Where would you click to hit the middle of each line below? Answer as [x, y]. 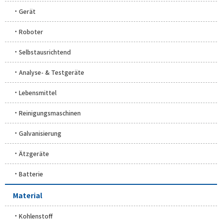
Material [28, 195]
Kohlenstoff [36, 216]
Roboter [31, 31]
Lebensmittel [38, 92]
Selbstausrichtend [45, 52]
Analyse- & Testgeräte [52, 72]
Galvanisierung [40, 133]
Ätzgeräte [34, 153]
